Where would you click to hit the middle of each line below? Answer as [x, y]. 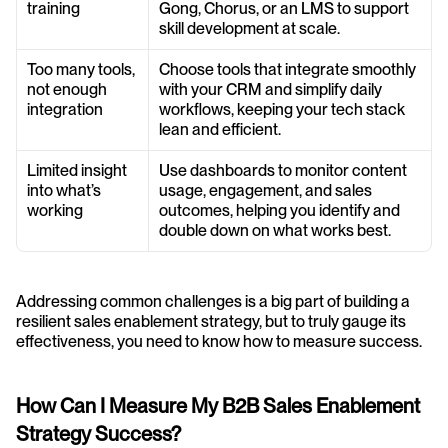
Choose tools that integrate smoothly [287, 69]
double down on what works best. [275, 230]
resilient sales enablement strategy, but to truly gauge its [211, 321]
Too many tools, [81, 69]
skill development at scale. [249, 28]
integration [65, 109]
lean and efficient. [220, 129]
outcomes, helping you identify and [279, 210]
